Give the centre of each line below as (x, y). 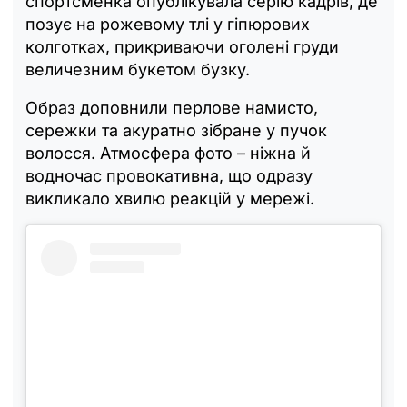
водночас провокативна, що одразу (169, 175)
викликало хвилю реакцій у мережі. (170, 198)
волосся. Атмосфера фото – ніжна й (168, 153)
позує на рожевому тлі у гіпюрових (168, 24)
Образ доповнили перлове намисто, (172, 107)
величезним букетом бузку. (138, 69)
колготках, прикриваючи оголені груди (182, 46)
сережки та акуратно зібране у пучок (176, 130)
